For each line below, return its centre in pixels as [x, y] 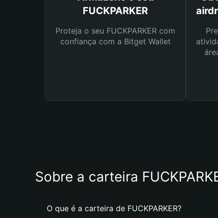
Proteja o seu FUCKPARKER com [115, 31]
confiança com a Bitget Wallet [115, 41]
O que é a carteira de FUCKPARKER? [114, 208]
